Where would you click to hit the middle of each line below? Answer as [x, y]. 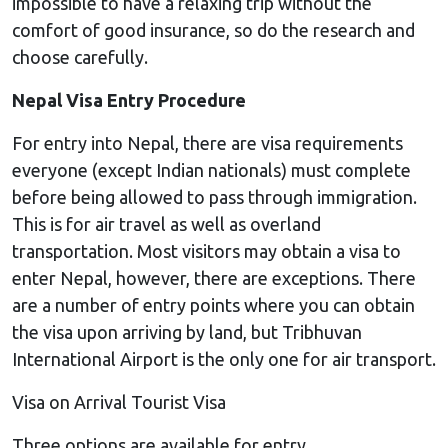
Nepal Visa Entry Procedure [129, 99]
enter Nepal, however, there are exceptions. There [214, 277]
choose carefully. [80, 56]
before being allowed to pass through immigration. [214, 196]
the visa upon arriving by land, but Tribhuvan [187, 331]
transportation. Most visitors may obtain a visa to [206, 250]
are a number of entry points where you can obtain [213, 304]
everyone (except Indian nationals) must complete [211, 169]
